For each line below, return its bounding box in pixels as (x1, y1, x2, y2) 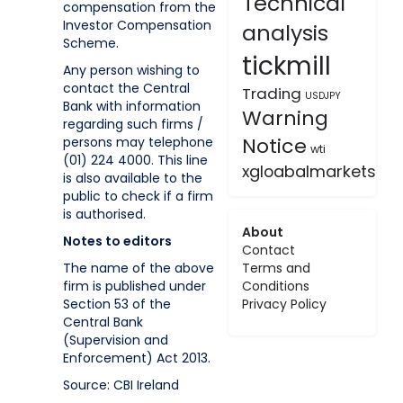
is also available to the (63, 169, 202, 187)
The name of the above (63, 259, 214, 277)
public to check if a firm (63, 187, 213, 205)
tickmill (241, 48, 331, 84)
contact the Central (63, 79, 190, 97)
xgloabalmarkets (241, 160, 376, 183)
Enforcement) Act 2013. (63, 349, 210, 367)
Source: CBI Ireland (63, 376, 179, 394)
